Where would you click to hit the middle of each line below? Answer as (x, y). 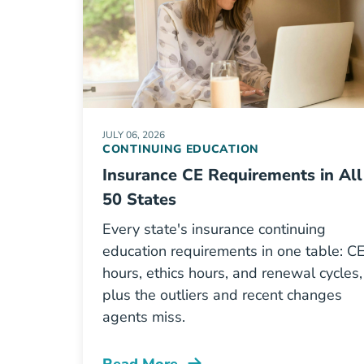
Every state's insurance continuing (214, 229)
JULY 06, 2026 (134, 135)
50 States (139, 199)
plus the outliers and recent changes (222, 295)
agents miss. (144, 317)
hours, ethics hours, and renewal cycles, (232, 273)
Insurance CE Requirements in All (232, 175)
